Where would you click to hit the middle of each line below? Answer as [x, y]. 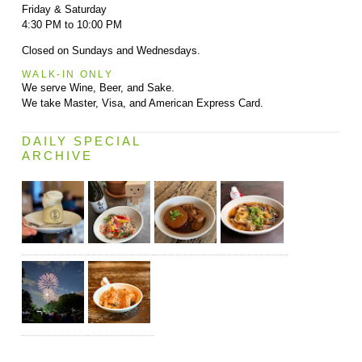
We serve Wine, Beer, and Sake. [98, 87]
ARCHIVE [57, 156]
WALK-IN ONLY [67, 74]
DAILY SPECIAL [81, 141]
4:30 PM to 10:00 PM [72, 24]
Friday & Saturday [64, 9]
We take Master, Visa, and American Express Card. [142, 103]
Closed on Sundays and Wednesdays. [111, 50]
